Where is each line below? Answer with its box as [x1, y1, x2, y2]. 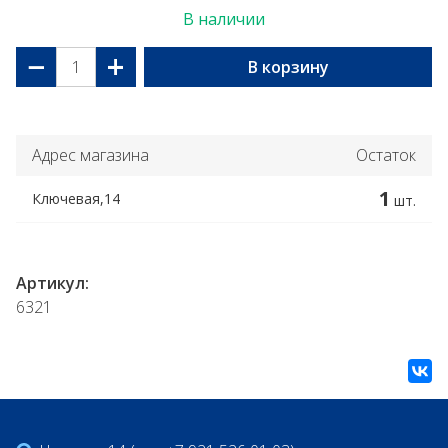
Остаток [356, 144, 416, 166]
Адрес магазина [32, 144, 149, 166]
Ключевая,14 [32, 189, 120, 208]
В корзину [247, 56, 329, 78]
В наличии [183, 8, 265, 30]
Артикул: [16, 272, 89, 294]
